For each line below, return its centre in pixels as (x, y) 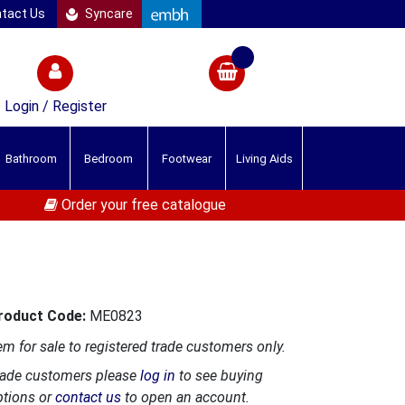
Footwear (186, 158)
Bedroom (109, 158)
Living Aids (264, 158)
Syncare (108, 14)
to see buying (219, 376)
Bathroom (31, 158)
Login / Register (55, 106)
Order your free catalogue (141, 205)
